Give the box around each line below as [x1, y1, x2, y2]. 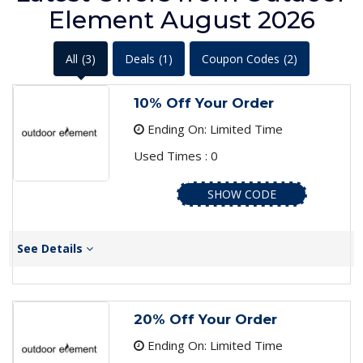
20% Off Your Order [133, 311, 277, 328]
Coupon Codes [202, 51, 280, 67]
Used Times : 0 [133, 147, 218, 164]
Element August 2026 [48, 5, 315, 36]
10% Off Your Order [133, 95, 274, 112]
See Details [17, 241, 86, 257]
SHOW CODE [207, 186, 276, 203]
